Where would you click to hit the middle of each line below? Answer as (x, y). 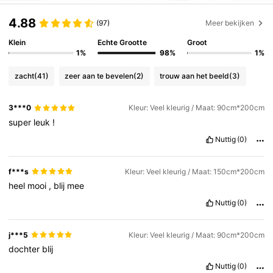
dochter (26, 249)
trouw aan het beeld (195, 76)
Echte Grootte (122, 43)
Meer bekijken (230, 23)
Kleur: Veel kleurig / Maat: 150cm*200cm (194, 171)
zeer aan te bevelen (99, 76)
